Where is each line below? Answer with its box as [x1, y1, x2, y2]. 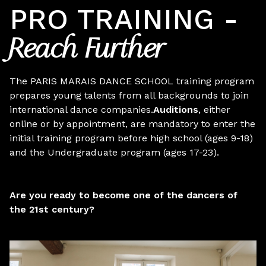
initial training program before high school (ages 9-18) [9, 132, 253, 144]
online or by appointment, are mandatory [9, 118, 198, 129]
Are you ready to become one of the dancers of [9, 189, 237, 201]
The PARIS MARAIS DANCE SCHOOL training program [9, 75, 254, 87]
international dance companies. [9, 104, 153, 115]
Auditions [153, 104, 198, 115]
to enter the [201, 118, 255, 129]
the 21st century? [9, 204, 94, 215]
